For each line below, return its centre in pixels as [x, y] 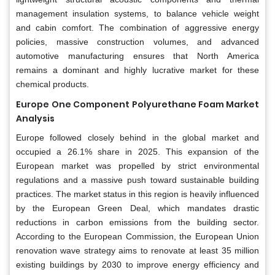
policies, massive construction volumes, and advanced [137, 41]
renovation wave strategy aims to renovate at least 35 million [137, 250]
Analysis [35, 118]
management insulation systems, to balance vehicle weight [137, 13]
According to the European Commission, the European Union [137, 236]
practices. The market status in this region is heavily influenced [137, 194]
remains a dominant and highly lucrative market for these [137, 70]
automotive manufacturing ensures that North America [137, 56]
